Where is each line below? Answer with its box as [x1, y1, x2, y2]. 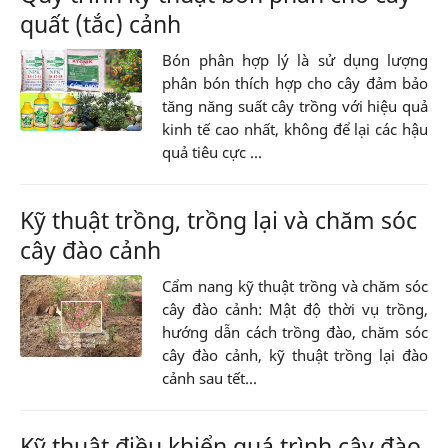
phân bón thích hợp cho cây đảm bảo [162, 73, 428, 94]
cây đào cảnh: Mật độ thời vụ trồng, [162, 299, 428, 320]
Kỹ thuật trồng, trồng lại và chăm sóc [20, 204, 417, 237]
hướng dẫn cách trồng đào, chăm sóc [162, 322, 428, 343]
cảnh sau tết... [162, 368, 258, 389]
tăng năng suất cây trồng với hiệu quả [162, 96, 428, 117]
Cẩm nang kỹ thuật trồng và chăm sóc [162, 276, 428, 297]
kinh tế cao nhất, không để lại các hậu [162, 119, 428, 140]
